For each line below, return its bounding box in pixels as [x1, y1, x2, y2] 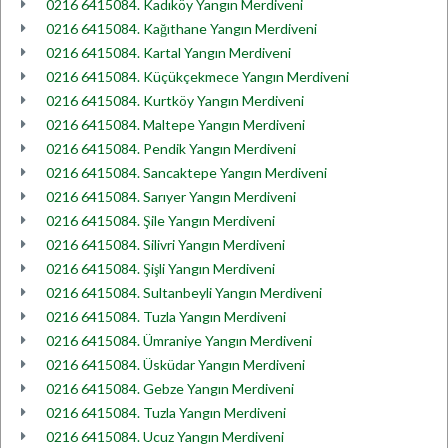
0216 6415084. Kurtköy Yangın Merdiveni [46, 92, 304, 109]
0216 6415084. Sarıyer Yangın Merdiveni [46, 188, 296, 205]
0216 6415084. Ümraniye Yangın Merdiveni [46, 332, 312, 349]
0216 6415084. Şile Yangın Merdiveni [46, 212, 275, 229]
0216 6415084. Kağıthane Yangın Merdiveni [46, 20, 317, 37]
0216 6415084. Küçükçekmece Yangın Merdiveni [46, 68, 349, 85]
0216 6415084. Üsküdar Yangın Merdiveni [46, 356, 305, 373]
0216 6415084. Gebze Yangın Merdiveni [46, 380, 294, 397]
